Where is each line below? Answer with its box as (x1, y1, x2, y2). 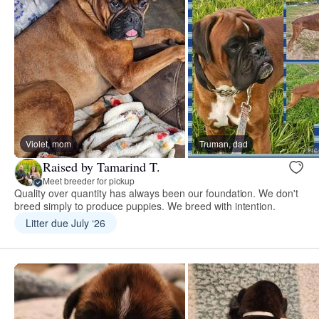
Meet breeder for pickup (43, 174, 135, 187)
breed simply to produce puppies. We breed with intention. (14, 199, 276, 214)
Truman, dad (199, 137, 248, 150)
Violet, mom (26, 137, 71, 150)
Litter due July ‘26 (26, 216, 105, 231)
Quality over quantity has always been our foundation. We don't (14, 186, 299, 201)
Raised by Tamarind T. (43, 157, 160, 175)
